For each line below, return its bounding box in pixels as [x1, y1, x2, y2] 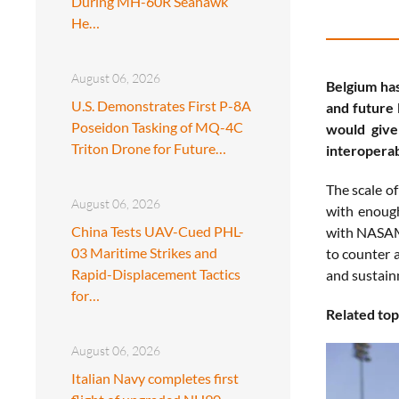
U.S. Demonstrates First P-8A [71, 96, 251, 114]
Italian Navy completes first [71, 369, 239, 387]
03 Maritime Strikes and [71, 243, 217, 261]
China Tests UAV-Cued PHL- [71, 222, 244, 240]
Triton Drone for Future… [71, 139, 226, 157]
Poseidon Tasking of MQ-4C [71, 118, 243, 135]
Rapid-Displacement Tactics [71, 265, 240, 282]
